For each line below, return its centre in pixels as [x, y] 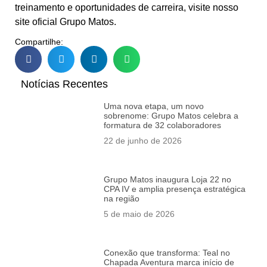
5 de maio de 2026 [139, 214]
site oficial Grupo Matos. [66, 21]
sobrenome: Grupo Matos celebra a [171, 116]
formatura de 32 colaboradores [162, 125]
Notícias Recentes [64, 84]
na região [121, 199]
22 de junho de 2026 [142, 141]
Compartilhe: [39, 42]
